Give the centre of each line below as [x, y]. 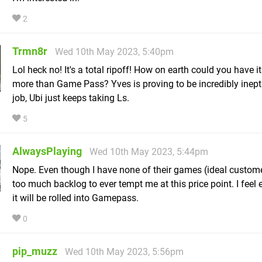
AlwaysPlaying [47, 151]
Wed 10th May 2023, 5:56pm [124, 252]
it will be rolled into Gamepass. [75, 198]
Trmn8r [30, 51]
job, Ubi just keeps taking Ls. [71, 98]
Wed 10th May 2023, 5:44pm [149, 152]
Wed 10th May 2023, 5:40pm [114, 52]
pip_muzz [35, 251]
